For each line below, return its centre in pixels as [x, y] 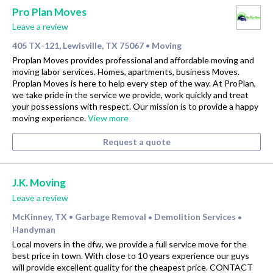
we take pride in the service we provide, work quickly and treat [130, 95]
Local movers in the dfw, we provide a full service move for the [129, 244]
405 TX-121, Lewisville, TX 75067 [78, 46]
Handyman [34, 229]
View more [108, 118]
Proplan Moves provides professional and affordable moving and [133, 60]
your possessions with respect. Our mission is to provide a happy [135, 107]
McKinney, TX [40, 216]
